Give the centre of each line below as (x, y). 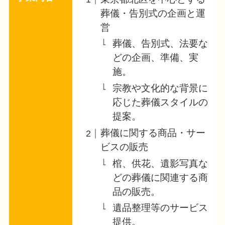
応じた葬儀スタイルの (160, 102)
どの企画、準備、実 (155, 58)
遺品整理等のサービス (160, 208)
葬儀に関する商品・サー (153, 133)
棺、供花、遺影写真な (160, 163)
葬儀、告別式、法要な (160, 44)
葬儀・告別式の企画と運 (153, 13)
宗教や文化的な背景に (160, 88)
